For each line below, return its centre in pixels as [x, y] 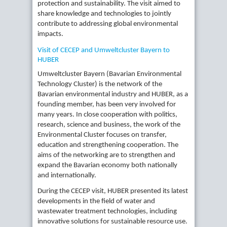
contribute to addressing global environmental [108, 24]
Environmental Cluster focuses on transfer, [102, 135]
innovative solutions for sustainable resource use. [112, 222]
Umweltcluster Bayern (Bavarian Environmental [109, 74]
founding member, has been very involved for [107, 105]
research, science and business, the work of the [109, 125]
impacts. [50, 34]
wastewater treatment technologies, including [107, 212]
